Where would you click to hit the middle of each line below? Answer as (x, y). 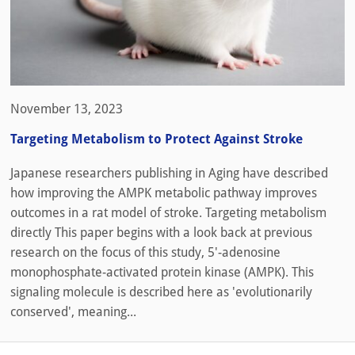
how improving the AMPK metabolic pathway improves (164, 193)
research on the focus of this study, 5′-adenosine (145, 252)
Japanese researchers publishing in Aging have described (169, 173)
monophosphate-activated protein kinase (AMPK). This (162, 272)
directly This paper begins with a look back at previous (161, 232)
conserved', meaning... (73, 311)
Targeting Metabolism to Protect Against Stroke (157, 139)
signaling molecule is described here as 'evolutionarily (161, 292)
